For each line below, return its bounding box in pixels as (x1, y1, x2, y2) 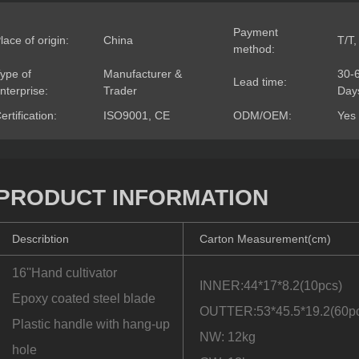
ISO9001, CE (103, 109, 171, 123)
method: (233, 42, 276, 56)
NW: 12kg (200, 330, 256, 345)
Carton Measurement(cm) (200, 232, 332, 246)
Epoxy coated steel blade (12, 292, 156, 306)
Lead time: (233, 75, 288, 89)
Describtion (12, 232, 70, 246)
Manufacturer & (103, 67, 183, 81)
